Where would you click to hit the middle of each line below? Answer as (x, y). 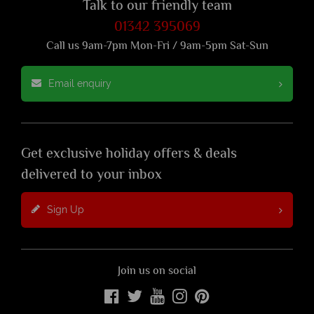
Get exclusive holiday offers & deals (129, 155)
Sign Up (66, 210)
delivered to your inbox (91, 176)
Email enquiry (80, 84)
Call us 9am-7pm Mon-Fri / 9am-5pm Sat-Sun (157, 47)
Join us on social (157, 272)
